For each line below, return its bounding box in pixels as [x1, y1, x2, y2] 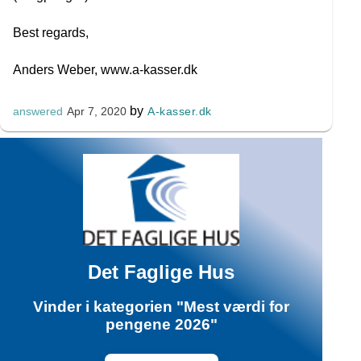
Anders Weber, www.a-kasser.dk [13, 63, 197, 77]
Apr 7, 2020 [66, 106, 127, 118]
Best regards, [13, 26, 89, 39]
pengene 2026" [105, 316, 218, 334]
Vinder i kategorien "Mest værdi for [33, 298, 289, 316]
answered [13, 106, 64, 118]
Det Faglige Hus [88, 260, 234, 283]
